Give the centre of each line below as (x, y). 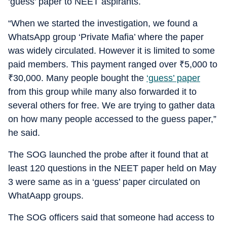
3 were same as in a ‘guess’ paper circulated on (104, 182)
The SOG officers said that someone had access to (111, 217)
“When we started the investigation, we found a (103, 23)
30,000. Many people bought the (80, 78)
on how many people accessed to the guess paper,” (112, 119)
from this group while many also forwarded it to (102, 92)
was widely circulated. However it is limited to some (111, 51)
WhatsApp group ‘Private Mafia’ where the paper (106, 37)
